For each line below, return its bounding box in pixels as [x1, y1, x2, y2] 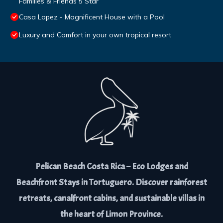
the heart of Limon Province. [60, 209, 163, 221]
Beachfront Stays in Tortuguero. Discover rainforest [16, 177, 207, 189]
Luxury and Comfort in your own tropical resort [19, 30, 171, 40]
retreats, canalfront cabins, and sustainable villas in [18, 193, 205, 205]
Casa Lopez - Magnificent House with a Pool [19, 12, 165, 22]
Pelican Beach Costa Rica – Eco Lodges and [35, 161, 188, 173]
